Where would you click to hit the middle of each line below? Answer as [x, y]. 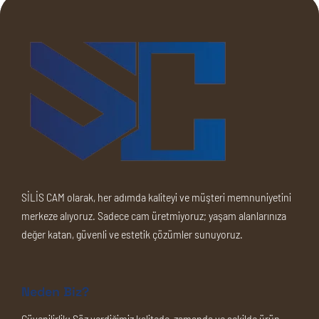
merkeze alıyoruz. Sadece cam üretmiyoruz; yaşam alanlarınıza [154, 215]
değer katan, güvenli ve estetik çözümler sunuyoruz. [132, 234]
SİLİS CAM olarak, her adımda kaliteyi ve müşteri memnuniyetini [156, 197]
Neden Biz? [55, 292]
